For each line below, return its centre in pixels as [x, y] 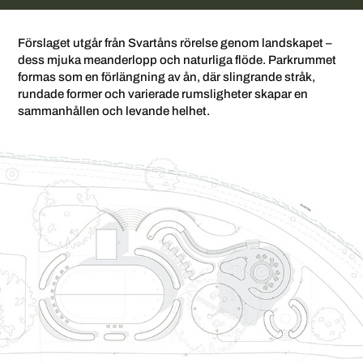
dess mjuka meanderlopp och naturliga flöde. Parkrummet [177, 60]
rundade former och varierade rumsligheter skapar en [163, 94]
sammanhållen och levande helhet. [114, 111]
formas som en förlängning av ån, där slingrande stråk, [167, 77]
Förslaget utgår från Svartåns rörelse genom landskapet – [175, 43]
